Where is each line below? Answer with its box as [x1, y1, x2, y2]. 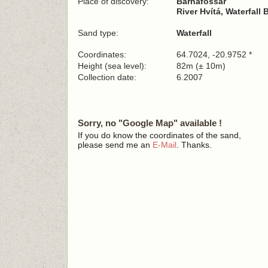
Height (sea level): [78, 61, 147, 71]
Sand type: [78, 28, 118, 38]
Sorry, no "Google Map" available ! [78, 118, 222, 128]
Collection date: [78, 72, 139, 82]
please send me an [78, 140, 153, 150]
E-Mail [153, 140, 176, 150]
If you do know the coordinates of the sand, [78, 130, 241, 140]
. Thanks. [176, 140, 212, 150]
